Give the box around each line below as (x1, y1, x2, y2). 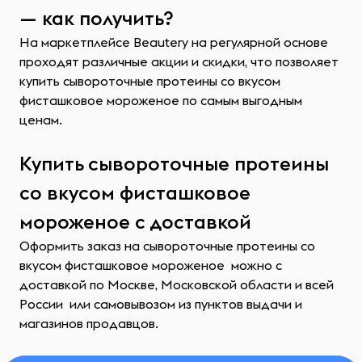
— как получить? (19, 6, 174, 30)
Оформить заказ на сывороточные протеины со (19, 238, 315, 254)
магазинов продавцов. (19, 315, 158, 331)
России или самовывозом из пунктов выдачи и (19, 296, 302, 312)
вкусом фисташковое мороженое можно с (19, 257, 282, 273)
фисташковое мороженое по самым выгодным (19, 92, 302, 108)
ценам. (19, 112, 62, 128)
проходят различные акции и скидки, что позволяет (19, 53, 339, 69)
